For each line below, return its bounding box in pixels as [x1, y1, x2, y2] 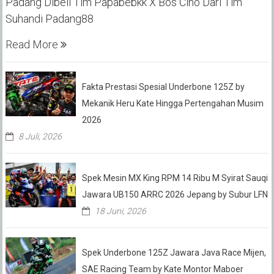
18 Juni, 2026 [94, 206, 146, 217]
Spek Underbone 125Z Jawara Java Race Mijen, [81, 248, 266, 258]
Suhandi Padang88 [5, 12, 94, 26]
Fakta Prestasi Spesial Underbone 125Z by [81, 82, 245, 92]
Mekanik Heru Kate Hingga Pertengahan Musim [81, 98, 264, 109]
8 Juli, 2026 [18, 131, 62, 142]
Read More [5, 38, 61, 51]
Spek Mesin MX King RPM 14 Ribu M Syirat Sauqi [81, 173, 268, 183]
